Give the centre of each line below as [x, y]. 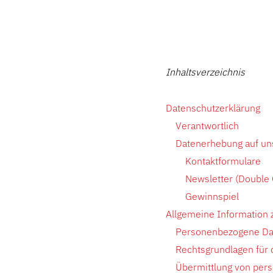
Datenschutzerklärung [213, 108]
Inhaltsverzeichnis [205, 72]
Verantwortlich [207, 126]
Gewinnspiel [212, 196]
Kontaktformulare [223, 161]
